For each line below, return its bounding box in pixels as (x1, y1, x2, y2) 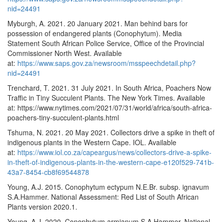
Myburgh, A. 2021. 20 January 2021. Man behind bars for (7, 18, 188, 29)
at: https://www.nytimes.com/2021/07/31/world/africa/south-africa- (7, 103, 212, 113)
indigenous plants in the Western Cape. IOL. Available (7, 137, 176, 148)
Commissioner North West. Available (7, 48, 122, 58)
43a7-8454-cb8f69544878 (7, 167, 89, 177)
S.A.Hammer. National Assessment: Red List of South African (7, 192, 199, 202)
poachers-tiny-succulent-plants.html (7, 112, 119, 123)
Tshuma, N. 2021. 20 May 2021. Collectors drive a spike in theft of (7, 127, 215, 138)
